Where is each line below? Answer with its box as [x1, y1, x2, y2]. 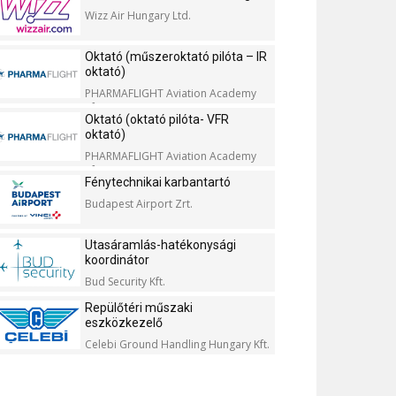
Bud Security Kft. [85, 274, 165, 289]
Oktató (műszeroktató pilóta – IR [85, 49, 267, 64]
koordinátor [85, 253, 149, 267]
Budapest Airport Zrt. [85, 196, 193, 211]
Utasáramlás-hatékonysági [85, 238, 236, 252]
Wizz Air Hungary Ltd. [85, 8, 191, 23]
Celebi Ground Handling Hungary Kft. [85, 337, 270, 352]
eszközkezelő [85, 316, 163, 330]
